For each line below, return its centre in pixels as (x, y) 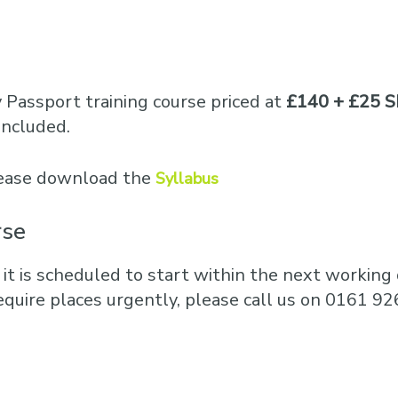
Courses (221, 18)
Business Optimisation (267, 53)
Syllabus (187, 179)
